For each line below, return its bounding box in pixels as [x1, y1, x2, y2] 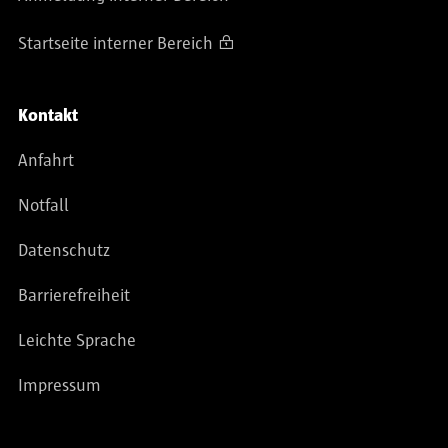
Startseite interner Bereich [18, 35, 213, 54]
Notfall [18, 197, 69, 216]
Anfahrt [18, 152, 74, 171]
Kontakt [18, 107, 78, 126]
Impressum [18, 377, 101, 396]
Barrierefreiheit [18, 287, 130, 306]
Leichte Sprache [18, 332, 136, 351]
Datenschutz [18, 242, 110, 261]
